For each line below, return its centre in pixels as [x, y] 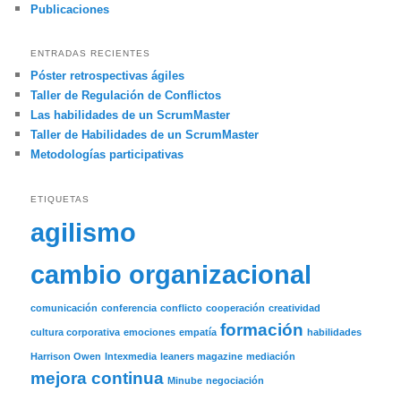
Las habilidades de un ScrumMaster [131, 115]
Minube [185, 380]
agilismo [84, 232]
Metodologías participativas [107, 155]
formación [262, 329]
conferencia [129, 307]
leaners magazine [202, 356]
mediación [271, 356]
